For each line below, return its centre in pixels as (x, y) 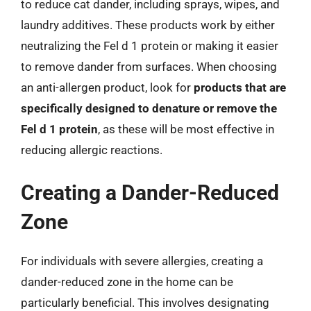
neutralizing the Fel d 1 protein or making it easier (150, 46)
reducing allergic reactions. (92, 150)
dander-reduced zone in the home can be (127, 281)
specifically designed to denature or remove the (149, 108)
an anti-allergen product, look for (107, 87)
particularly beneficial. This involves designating (145, 302)
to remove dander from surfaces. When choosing (149, 67)
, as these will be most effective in (186, 129)
